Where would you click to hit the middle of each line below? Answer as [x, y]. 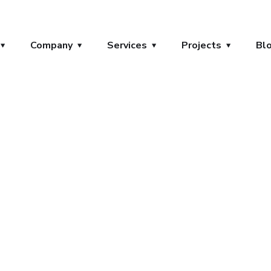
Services [127, 45]
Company [51, 45]
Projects [201, 45]
